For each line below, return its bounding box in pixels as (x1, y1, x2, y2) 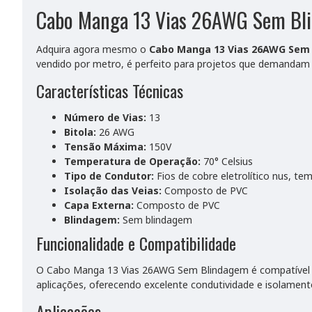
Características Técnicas (36, 78, 183, 103)
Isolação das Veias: (64, 184, 162, 197)
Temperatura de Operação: (64, 155, 201, 168)
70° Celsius (201, 155, 253, 168)
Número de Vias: (64, 111, 146, 124)
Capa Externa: (64, 198, 134, 212)
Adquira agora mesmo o (36, 42, 149, 56)
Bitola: (64, 125, 96, 139)
